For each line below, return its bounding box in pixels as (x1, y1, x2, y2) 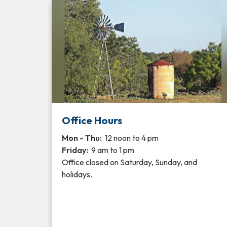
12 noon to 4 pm (102, 133, 159, 143)
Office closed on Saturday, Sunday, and (62, 157, 197, 168)
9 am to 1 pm (90, 145, 134, 156)
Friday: (62, 145, 90, 156)
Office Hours (62, 114, 122, 127)
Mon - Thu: (62, 133, 102, 143)
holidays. (62, 169, 92, 180)
